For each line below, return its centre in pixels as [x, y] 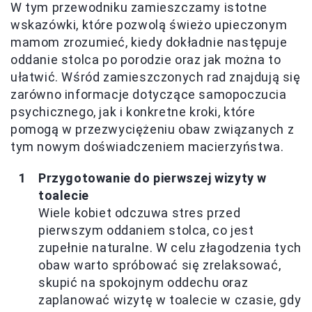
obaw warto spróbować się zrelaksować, [160, 265]
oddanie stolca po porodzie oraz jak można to [146, 59]
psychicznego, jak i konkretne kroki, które [133, 111]
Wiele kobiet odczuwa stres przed [140, 212]
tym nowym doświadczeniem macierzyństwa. [147, 146]
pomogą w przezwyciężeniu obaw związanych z [153, 129]
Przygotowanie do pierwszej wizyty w [153, 178]
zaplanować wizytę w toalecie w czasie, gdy [170, 299]
